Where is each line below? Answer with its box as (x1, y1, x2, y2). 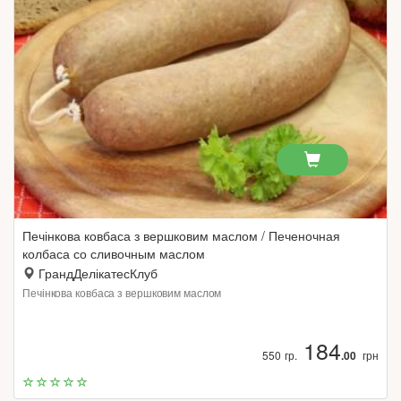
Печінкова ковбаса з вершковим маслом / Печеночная (22, 226, 340, 244)
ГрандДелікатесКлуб (38, 264, 158, 282)
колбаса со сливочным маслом (22, 244, 205, 262)
